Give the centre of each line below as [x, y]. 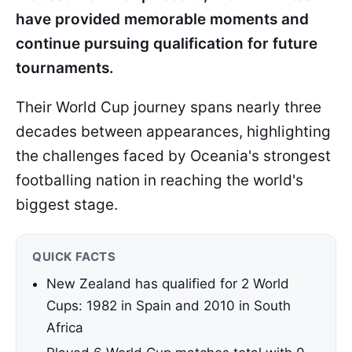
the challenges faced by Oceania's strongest [173, 156]
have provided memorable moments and [162, 19]
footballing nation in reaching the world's [159, 180]
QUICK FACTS [74, 257]
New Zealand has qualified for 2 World [168, 284]
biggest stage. [67, 205]
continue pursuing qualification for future [167, 44]
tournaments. [65, 68]
